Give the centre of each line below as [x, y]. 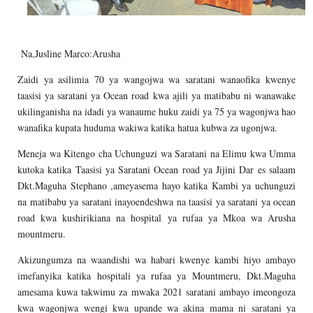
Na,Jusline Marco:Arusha [69, 53]
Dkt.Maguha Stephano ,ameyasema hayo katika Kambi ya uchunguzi [156, 185]
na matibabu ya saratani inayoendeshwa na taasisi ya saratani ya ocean [156, 201]
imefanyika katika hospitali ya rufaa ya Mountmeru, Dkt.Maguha [156, 275]
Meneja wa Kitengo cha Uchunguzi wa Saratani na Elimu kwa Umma [156, 153]
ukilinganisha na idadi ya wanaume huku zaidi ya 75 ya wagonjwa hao [156, 111]
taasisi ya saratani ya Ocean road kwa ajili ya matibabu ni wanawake [156, 95]
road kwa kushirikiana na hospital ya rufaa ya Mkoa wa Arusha [156, 217]
